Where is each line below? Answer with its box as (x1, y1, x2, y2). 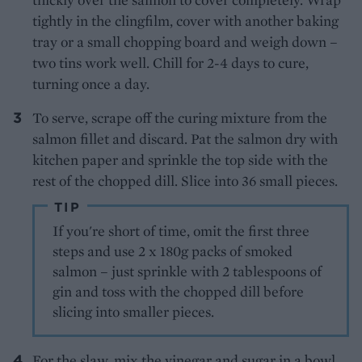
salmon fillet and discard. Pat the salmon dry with (32, 129, 338, 149)
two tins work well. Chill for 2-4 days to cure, (32, 53, 309, 73)
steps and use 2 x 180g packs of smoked (53, 242, 293, 261)
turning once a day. (32, 74, 149, 94)
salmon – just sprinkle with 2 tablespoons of (53, 262, 322, 281)
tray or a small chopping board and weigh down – (32, 32, 338, 52)
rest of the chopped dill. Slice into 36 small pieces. (32, 171, 338, 191)
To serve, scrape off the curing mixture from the (32, 108, 327, 128)
